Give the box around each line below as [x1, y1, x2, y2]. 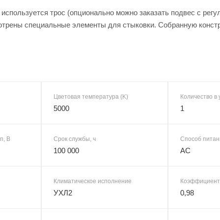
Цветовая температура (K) [54, 93, 128, 100]
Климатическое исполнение [54, 177, 132, 185]
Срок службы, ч [54, 135, 96, 142]
